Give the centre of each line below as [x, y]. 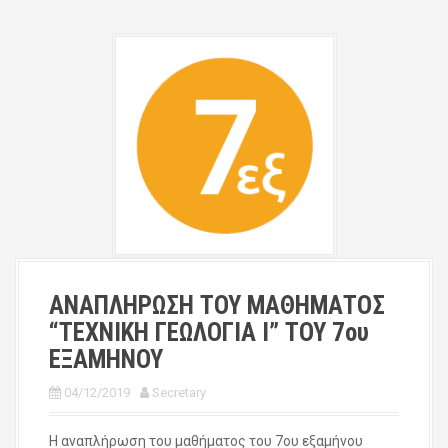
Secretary [179, 393]
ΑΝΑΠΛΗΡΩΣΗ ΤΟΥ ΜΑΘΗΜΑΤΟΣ [217, 306]
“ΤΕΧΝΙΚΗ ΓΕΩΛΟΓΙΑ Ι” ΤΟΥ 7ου [209, 333]
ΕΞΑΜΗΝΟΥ [106, 360]
